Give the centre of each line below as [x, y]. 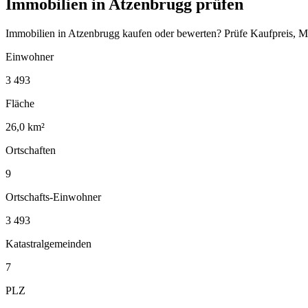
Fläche [20, 103]
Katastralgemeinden [48, 243]
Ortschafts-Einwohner [53, 197]
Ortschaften [31, 150]
